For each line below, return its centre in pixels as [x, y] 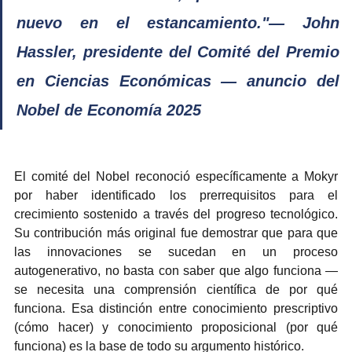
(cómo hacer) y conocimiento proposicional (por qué [176, 327]
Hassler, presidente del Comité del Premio [178, 51]
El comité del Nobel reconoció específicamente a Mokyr [176, 176]
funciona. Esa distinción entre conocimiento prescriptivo [176, 308]
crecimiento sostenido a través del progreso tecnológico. [176, 214]
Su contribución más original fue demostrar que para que [176, 233]
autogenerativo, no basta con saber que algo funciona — [176, 270]
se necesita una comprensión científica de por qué [176, 289]
